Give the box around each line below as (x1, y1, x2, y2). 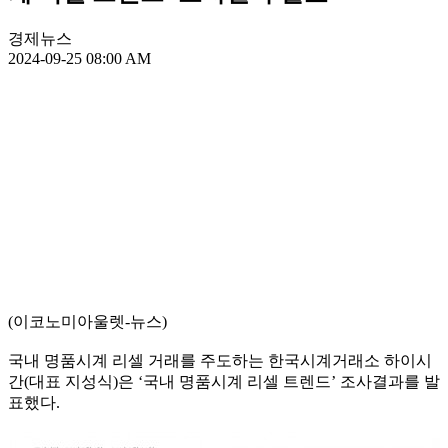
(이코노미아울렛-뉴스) (8, 313, 167, 331)
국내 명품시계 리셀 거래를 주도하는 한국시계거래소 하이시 (8, 352, 432, 370)
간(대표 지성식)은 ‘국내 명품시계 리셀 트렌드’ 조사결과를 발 (8, 373, 440, 391)
